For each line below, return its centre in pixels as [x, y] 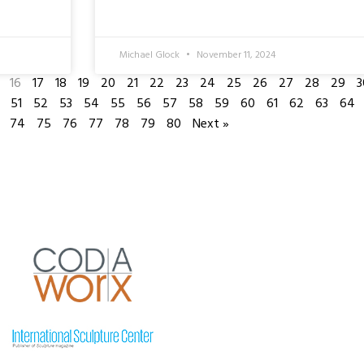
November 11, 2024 [235, 55]
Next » [211, 124]
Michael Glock [151, 55]
